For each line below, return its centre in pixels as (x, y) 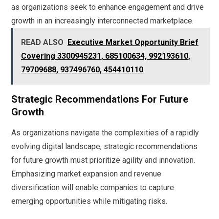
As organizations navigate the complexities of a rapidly (105, 133)
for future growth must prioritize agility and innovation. (103, 160)
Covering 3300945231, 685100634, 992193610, (106, 56)
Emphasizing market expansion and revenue (86, 174)
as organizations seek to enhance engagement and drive (108, 7)
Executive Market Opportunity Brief (133, 43)
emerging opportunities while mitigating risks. (89, 201)
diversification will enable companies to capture (93, 188)
